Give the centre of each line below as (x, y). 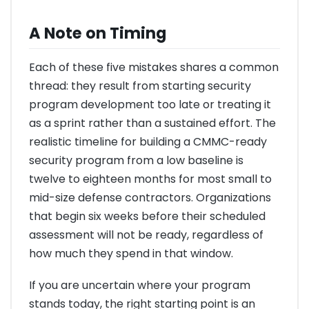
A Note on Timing (98, 33)
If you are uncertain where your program (140, 286)
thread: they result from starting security (140, 86)
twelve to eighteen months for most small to (150, 179)
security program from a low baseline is (136, 161)
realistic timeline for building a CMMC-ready (148, 142)
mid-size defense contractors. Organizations (150, 198)
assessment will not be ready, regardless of (146, 235)
